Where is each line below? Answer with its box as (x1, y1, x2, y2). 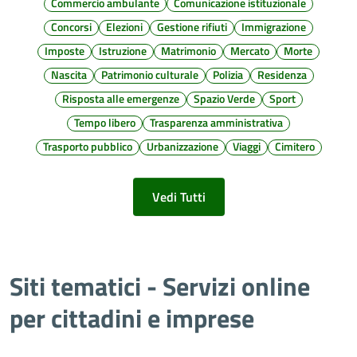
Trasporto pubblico (42, 138, 132, 155)
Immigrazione (241, 18, 306, 35)
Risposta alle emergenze (61, 90, 179, 107)
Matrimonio (161, 42, 216, 59)
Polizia (212, 66, 243, 83)
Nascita (50, 66, 87, 83)
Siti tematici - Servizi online (10, 267, 310, 305)
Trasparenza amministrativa (150, 114, 283, 131)
